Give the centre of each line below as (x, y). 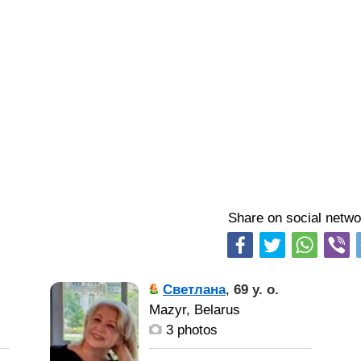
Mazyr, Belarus (195, 310)
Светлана (194, 290)
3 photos (190, 330)
